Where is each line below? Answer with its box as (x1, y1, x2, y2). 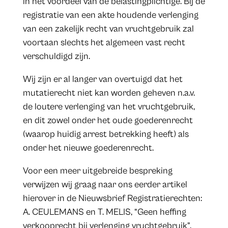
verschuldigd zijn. (22, 51, 90, 62)
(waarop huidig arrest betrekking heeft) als (22, 129, 189, 140)
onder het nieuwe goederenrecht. (22, 142, 154, 154)
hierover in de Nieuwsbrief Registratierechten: (22, 193, 202, 204)
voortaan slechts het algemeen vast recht (22, 37, 185, 48)
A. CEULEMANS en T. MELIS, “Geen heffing (22, 207, 186, 218)
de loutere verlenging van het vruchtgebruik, (22, 101, 195, 112)
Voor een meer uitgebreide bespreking (22, 165, 173, 177)
